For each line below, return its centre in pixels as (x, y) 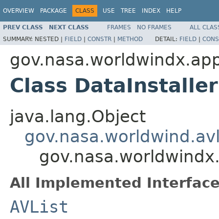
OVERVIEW (19, 11)
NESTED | (50, 39)
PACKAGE (54, 11)
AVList (39, 207)
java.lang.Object (78, 116)
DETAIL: (167, 39)
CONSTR (99, 39)
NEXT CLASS (69, 27)
